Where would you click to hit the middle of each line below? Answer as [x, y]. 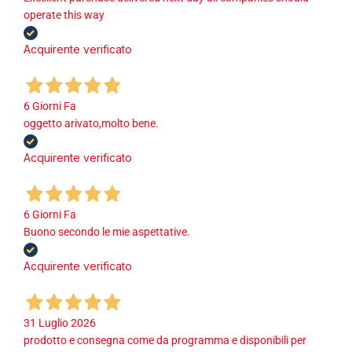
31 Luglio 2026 [60, 323]
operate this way [64, 15]
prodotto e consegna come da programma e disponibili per [165, 340]
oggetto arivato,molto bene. [91, 123]
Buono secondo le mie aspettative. [107, 231]
